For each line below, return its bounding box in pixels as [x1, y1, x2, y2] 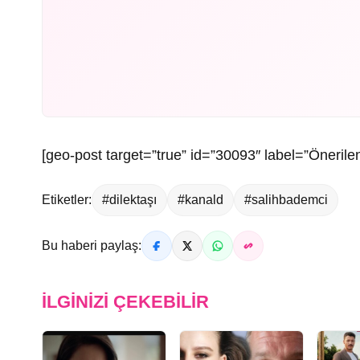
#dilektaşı [102, 192, 157, 207]
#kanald [178, 192, 223, 207]
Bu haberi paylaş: [42, 238, 141, 252]
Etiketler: [42, 192, 92, 207]
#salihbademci [244, 192, 328, 207]
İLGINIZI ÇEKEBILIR [42, 291, 209, 312]
